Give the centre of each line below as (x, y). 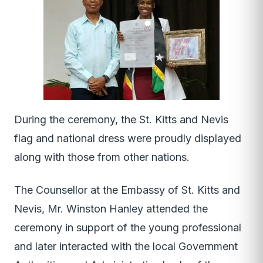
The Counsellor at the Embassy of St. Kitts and (127, 190)
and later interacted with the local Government (126, 247)
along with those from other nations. (102, 157)
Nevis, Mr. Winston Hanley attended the (111, 209)
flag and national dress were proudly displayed (128, 139)
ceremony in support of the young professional (128, 228)
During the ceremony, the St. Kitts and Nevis (121, 120)
